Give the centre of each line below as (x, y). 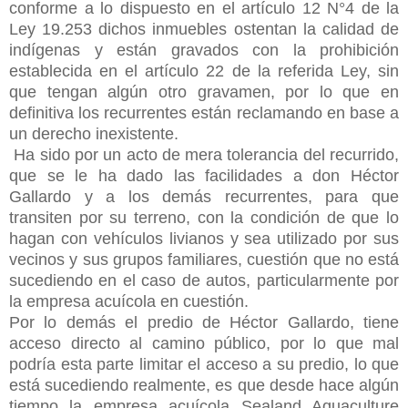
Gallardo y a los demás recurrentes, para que (204, 196)
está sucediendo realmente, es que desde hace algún (204, 385)
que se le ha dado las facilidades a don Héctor (204, 175)
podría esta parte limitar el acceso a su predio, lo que (204, 364)
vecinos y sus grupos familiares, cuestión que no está (204, 259)
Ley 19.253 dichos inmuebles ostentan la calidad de (204, 29)
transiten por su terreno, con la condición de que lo (204, 217)
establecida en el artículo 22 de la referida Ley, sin (204, 71)
